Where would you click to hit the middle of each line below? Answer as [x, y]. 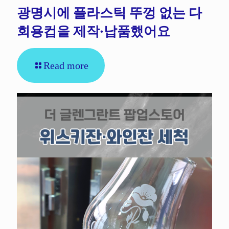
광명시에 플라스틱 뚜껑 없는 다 [109, 12]
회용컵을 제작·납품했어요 [94, 31]
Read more [66, 65]
